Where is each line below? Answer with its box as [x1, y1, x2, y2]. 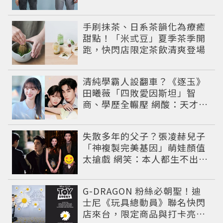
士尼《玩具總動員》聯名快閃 [83, 195, 206, 209]
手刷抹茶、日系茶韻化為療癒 [83, 19, 206, 33]
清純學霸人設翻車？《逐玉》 [83, 74, 206, 88]
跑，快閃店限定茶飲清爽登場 [83, 42, 206, 56]
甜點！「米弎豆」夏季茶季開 [83, 31, 206, 44]
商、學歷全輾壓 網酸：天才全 [83, 97, 209, 111]
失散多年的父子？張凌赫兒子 [83, 129, 206, 142]
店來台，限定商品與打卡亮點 [83, 207, 206, 220]
